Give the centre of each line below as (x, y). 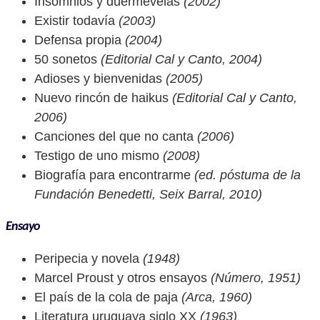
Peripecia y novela (87, 259)
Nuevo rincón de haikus (101, 98)
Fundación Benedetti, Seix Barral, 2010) (148, 194)
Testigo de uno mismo (97, 156)
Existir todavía (75, 21)
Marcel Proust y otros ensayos (121, 278)
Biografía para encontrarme (112, 175)
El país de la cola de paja (106, 297)
